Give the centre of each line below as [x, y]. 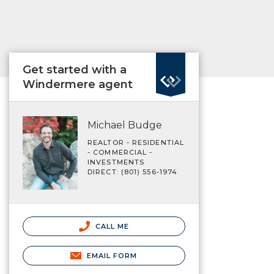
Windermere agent [78, 84]
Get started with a [75, 70]
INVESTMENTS [116, 162]
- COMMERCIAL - [120, 152]
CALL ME [111, 226]
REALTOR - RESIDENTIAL [136, 143]
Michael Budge [125, 125]
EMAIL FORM [112, 255]
